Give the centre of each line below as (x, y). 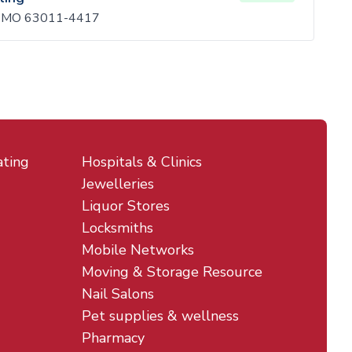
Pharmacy (113, 338)
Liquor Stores (126, 206)
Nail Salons (118, 294)
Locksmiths (117, 228)
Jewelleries (118, 184)
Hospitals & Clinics (142, 162)
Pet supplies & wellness (160, 316)
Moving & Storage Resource (172, 272)
